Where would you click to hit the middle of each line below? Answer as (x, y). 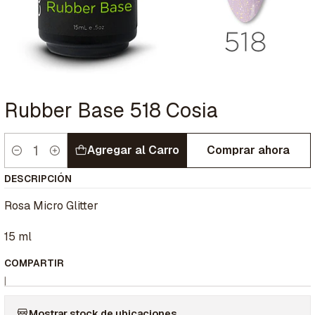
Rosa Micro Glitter (51, 206)
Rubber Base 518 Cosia (111, 110)
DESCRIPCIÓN (38, 179)
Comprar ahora (249, 150)
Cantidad (25, 159)
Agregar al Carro (133, 150)
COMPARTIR (34, 263)
